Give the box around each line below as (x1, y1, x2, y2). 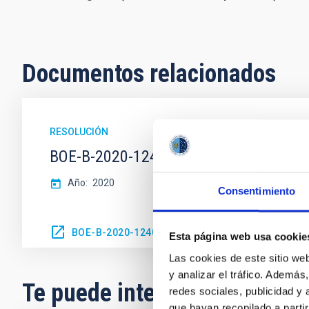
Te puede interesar (22, 279, 206, 308)
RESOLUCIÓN (50, 126, 108, 137)
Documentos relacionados (22, 59, 276, 88)
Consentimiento (217, 185, 296, 197)
